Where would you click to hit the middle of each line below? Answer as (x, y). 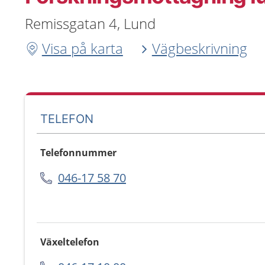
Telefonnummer (78, 153)
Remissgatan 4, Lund (90, 23)
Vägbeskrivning (199, 48)
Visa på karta (82, 48)
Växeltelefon (70, 242)
